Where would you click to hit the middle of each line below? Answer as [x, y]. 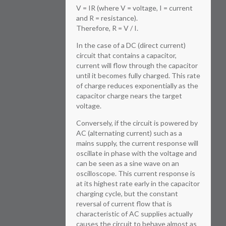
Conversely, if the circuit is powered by [137, 123]
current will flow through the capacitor [137, 65]
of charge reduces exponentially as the [137, 86]
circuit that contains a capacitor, [126, 55]
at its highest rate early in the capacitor [138, 183]
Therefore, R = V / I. [107, 28]
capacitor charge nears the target [129, 96]
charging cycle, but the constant [127, 193]
